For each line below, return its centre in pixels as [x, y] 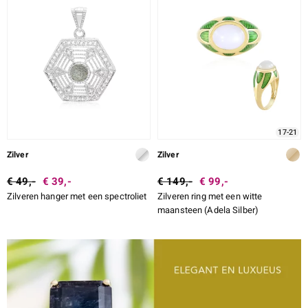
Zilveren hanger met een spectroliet [77, 197]
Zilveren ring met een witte [210, 197]
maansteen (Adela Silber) [208, 210]
